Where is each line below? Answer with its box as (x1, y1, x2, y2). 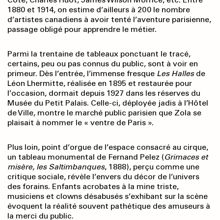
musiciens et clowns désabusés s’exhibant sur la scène (7, 192, 208, 201)
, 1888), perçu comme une (105, 162, 199, 172)
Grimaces (164, 152, 201, 162)
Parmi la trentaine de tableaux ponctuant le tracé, (7, 49, 191, 59)
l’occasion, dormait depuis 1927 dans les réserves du (7, 88, 200, 98)
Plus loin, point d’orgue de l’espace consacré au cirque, (7, 142, 208, 152)
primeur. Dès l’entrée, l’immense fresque (7, 69, 157, 79)
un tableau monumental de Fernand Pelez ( (7, 152, 164, 162)
